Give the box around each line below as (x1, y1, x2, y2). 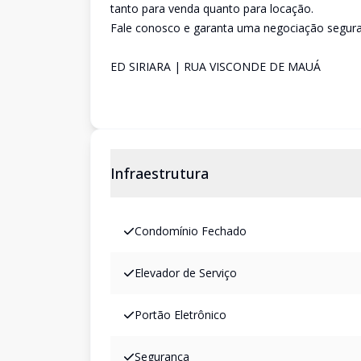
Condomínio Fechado (135, 223, 247, 239)
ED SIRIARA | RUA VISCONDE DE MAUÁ (110, 59, 321, 74)
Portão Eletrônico (135, 307, 226, 322)
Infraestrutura (110, 164, 209, 183)
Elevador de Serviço (135, 265, 237, 280)
